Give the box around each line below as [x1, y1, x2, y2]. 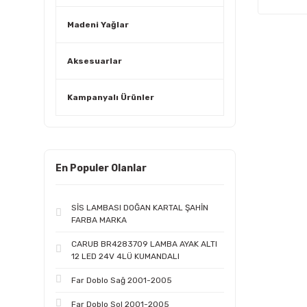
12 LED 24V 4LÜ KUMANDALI [71, 251, 180, 261]
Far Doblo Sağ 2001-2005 [71, 275, 172, 285]
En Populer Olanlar [56, 162, 147, 174]
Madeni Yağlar [67, 20, 129, 29]
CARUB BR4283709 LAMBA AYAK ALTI [71, 239, 217, 249]
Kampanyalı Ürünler [67, 93, 154, 102]
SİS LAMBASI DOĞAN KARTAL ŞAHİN [71, 203, 208, 212]
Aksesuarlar [67, 56, 122, 66]
